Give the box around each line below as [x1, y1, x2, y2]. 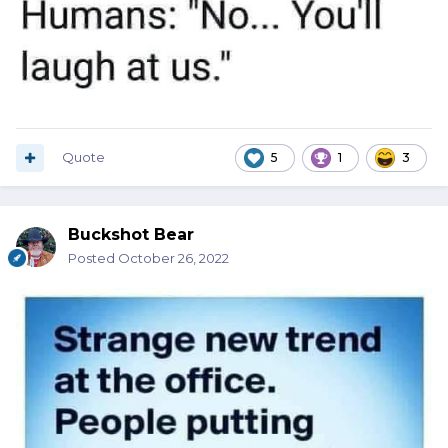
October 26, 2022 [118, 250, 229, 267]
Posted [68, 250, 118, 267]
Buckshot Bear [68, 225, 194, 245]
